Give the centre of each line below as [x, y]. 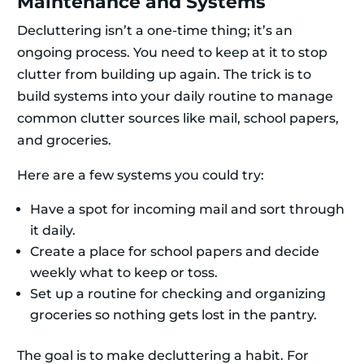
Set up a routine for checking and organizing [178, 294]
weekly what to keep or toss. [124, 273]
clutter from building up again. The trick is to [164, 75]
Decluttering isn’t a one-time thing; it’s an [155, 31]
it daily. [53, 231]
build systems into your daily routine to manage [175, 97]
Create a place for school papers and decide [175, 252]
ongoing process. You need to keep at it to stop [172, 53]
